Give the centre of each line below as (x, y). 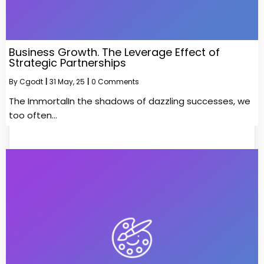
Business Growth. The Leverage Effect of (114, 52)
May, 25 (71, 81)
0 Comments (115, 81)
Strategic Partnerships (67, 62)
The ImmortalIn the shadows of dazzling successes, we (130, 101)
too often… (33, 115)
